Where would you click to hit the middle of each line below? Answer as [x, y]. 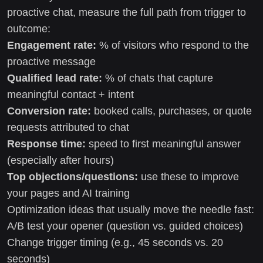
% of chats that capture [158, 78]
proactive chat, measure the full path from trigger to [127, 12]
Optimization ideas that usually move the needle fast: [131, 209]
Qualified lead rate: [55, 78]
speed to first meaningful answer [163, 144]
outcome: [29, 28]
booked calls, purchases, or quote [171, 111]
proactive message [51, 61]
